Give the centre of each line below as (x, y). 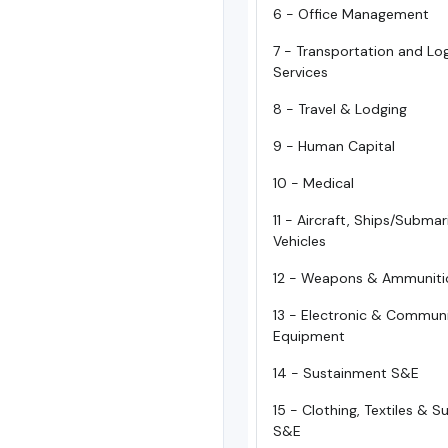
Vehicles (299, 240)
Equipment (309, 335)
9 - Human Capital (334, 145)
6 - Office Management (351, 13)
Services (300, 71)
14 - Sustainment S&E (346, 372)
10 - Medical (313, 182)
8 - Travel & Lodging (340, 108)
